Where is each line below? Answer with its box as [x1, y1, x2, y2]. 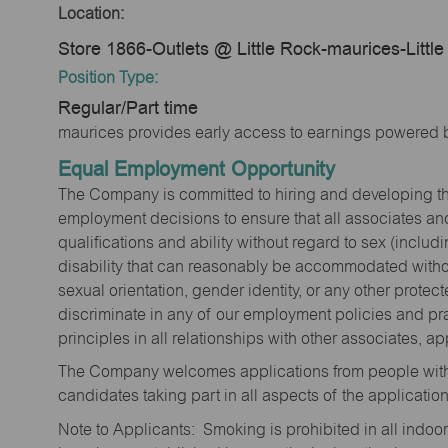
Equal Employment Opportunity [58, 154, 335, 183]
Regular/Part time [58, 95, 198, 121]
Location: [58, 3, 124, 23]
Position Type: [58, 68, 158, 88]
